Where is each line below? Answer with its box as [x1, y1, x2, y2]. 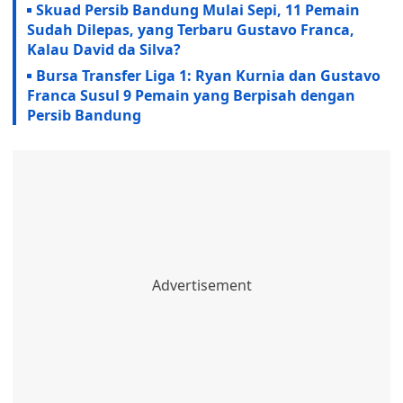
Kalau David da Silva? [27, 40, 181, 60]
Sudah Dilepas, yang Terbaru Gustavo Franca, [27, 20, 354, 40]
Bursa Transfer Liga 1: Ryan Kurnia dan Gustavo [36, 66, 381, 86]
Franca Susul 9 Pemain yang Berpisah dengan [27, 85, 355, 106]
